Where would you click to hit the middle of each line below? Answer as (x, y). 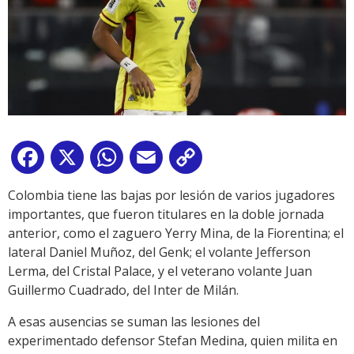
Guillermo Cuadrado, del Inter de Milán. (123, 290)
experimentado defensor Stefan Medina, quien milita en (173, 340)
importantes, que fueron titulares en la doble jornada (166, 214)
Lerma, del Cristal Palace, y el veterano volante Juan (160, 271)
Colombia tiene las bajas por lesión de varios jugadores (171, 195)
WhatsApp (157, 160)
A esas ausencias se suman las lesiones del (134, 321)
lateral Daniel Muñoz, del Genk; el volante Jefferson (159, 252)
